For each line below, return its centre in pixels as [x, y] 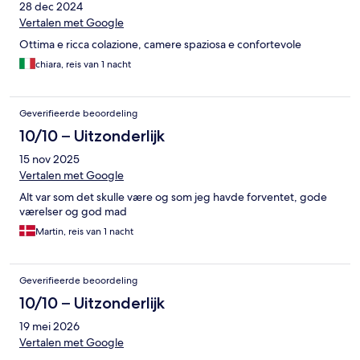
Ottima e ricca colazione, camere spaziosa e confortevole [160, 44]
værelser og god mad [73, 211]
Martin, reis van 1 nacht [84, 231]
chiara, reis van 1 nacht [83, 64]
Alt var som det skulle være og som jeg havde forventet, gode [173, 196]
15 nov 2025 [49, 159]
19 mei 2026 [49, 326]
